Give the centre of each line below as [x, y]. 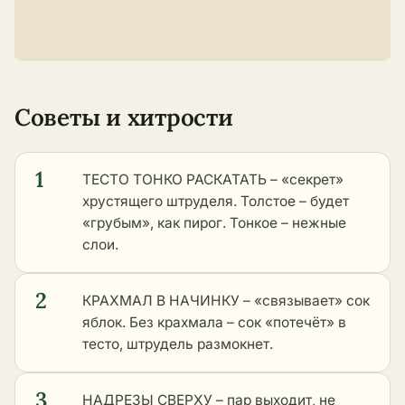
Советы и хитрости [124, 118]
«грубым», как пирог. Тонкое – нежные [214, 223]
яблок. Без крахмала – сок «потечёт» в [214, 323]
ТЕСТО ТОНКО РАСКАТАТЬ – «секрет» [213, 180]
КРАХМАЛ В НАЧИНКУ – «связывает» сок [226, 301]
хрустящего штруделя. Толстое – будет [216, 202]
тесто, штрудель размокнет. [178, 344]
